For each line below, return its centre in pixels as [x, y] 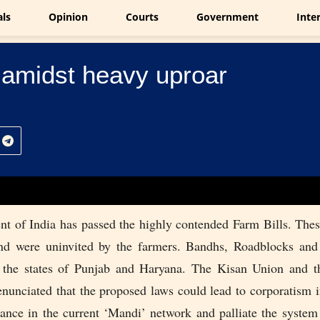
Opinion [68, 17]
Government [227, 17]
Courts [142, 17]
